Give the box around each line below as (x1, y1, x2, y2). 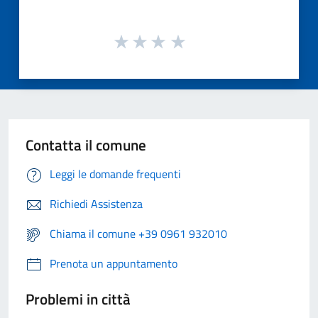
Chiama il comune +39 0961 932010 (50, 225, 227, 243)
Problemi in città (26, 287, 131, 311)
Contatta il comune (26, 133, 146, 157)
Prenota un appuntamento (50, 255, 177, 273)
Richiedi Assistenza (50, 195, 143, 213)
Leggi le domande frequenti (50, 165, 181, 183)
